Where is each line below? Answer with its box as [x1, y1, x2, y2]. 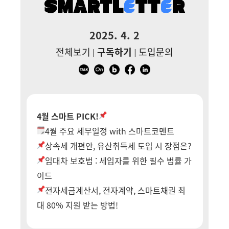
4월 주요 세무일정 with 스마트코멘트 [44, 125, 174, 137]
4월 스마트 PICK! [36, 110, 99, 122]
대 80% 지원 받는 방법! [36, 199, 118, 211]
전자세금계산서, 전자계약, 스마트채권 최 [44, 184, 186, 196]
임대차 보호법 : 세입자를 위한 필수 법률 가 [44, 154, 192, 167]
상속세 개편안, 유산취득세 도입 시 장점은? [44, 140, 192, 152]
